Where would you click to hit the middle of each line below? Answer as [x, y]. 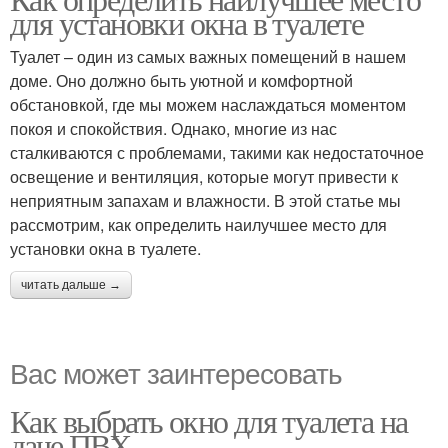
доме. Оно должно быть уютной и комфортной [181, 80]
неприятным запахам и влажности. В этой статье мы [205, 200]
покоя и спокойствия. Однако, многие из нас [173, 128]
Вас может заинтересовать [176, 372]
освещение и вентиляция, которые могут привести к [204, 176]
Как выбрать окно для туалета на [209, 420]
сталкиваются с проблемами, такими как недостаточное [217, 152]
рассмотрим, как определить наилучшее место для [198, 224]
